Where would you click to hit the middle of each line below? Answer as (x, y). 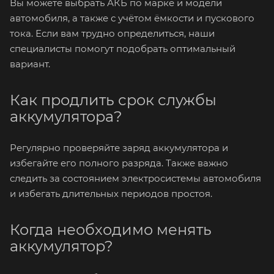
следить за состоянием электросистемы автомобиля (135, 178)
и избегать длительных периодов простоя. (111, 194)
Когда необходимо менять (111, 230)
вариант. (30, 64)
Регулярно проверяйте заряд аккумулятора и (119, 148)
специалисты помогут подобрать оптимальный (123, 49)
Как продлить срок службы (113, 100)
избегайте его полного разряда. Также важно (119, 163)
